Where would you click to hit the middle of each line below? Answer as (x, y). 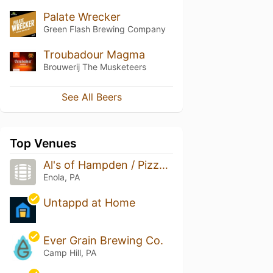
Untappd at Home (89, 203)
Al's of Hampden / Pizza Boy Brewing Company (163, 165)
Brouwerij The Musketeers (94, 66)
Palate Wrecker (82, 16)
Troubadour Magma (94, 54)
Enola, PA (61, 177)
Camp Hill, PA (69, 253)
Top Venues (43, 144)
